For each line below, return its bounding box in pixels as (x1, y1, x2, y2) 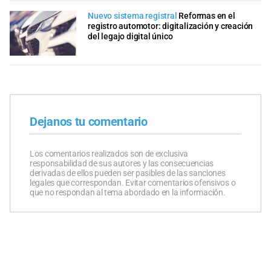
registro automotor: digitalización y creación (88, 21, 253, 32)
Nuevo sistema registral (88, 11, 177, 22)
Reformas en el (178, 11, 235, 22)
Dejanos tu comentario (30, 114, 148, 129)
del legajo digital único (88, 31, 173, 42)
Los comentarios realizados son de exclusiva (30, 148, 189, 158)
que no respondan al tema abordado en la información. (30, 187, 226, 197)
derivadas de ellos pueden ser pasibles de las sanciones (30, 168, 226, 178)
